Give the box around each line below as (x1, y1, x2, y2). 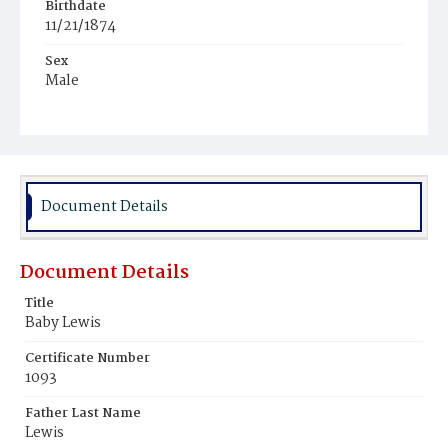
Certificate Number (25, 348, 150, 369)
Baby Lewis (25, 311, 101, 335)
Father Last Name (25, 403, 141, 424)
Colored (55, 127, 105, 148)
